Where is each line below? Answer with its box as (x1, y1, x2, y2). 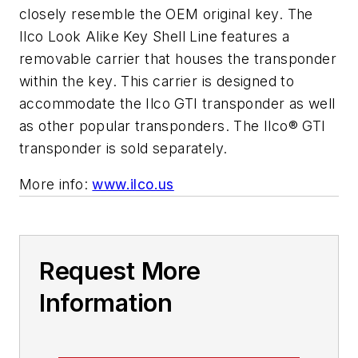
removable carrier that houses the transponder (19, 50, 336, 67)
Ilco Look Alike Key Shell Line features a (19, 27, 290, 45)
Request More (39, 257, 201, 286)
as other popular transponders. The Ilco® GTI (19, 117, 326, 134)
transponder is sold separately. (19, 139, 228, 157)
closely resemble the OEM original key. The (19, 5, 313, 22)
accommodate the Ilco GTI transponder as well (19, 94, 336, 112)
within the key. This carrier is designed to (19, 72, 295, 89)
